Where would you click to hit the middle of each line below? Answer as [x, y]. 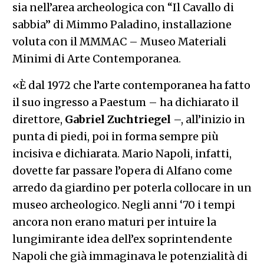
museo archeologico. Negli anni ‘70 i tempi [123, 204]
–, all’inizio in [208, 119]
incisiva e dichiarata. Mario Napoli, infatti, [122, 153]
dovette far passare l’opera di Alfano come [122, 170]
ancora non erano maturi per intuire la [114, 222]
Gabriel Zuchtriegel [118, 119]
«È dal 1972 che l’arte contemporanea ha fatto [131, 85]
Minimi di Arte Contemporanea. [96, 58]
